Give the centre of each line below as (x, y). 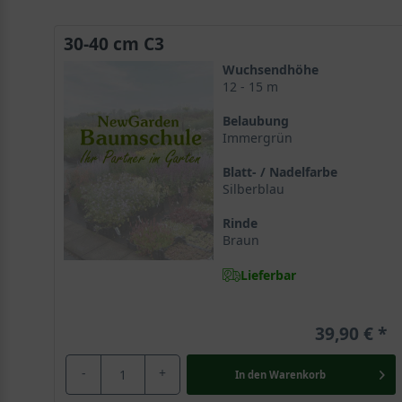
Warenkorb (297, 374)
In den (250, 374)
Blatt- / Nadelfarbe (280, 172)
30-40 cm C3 (114, 44)
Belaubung (255, 121)
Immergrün (257, 138)
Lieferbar (268, 275)
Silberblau (253, 189)
